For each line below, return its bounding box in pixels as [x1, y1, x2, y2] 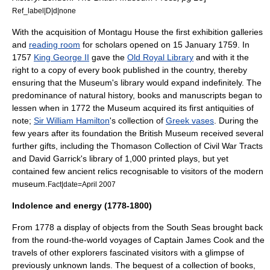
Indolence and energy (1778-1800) [12, 201, 152, 210]
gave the [89, 52, 127, 62]
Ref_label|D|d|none [12, 7, 76, 14]
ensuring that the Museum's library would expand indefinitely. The [12, 78, 262, 87]
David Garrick [29, 154, 81, 163]
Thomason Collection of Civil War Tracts [111, 141, 263, 151]
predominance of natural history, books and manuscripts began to [12, 90, 262, 100]
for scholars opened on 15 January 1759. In [80, 40, 250, 49]
